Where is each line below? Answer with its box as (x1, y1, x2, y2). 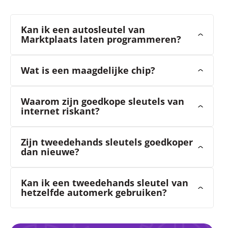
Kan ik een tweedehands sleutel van (21, 176, 188, 189)
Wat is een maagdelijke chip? (21, 64, 155, 76)
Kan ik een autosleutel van (21, 23, 145, 36)
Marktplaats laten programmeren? (21, 33, 181, 45)
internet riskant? (21, 104, 100, 117)
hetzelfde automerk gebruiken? (21, 186, 167, 198)
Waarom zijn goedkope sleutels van (21, 95, 184, 107)
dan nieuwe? (21, 145, 79, 158)
